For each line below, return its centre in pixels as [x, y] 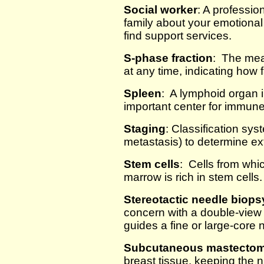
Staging [145, 129]
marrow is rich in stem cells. [193, 177]
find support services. [178, 36]
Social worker [161, 10]
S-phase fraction [168, 58]
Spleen [143, 93]
